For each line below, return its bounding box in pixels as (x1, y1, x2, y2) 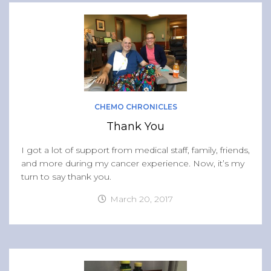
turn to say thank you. (21, 171, 111, 183)
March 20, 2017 (110, 194, 173, 205)
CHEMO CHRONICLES (94, 102, 177, 112)
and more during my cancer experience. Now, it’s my (21, 158, 244, 169)
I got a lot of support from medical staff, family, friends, (21, 145, 250, 156)
